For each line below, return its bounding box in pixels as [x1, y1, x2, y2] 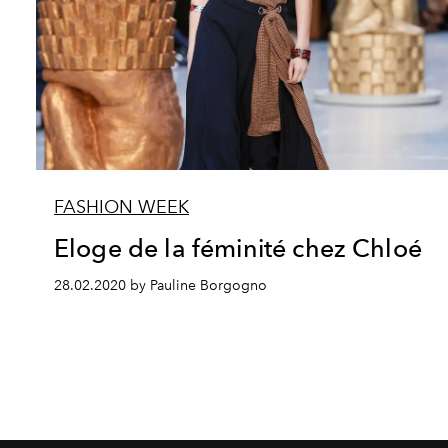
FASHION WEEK [54, 195, 189, 218]
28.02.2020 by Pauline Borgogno [54, 276, 267, 294]
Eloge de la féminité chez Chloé [54, 232, 422, 263]
